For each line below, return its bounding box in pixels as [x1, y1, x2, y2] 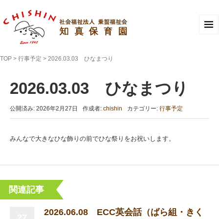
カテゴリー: [127, 105, 159, 112]
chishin [103, 105, 122, 112]
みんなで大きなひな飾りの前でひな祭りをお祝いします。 [10, 135, 175, 142]
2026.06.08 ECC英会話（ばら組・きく [44, 207, 203, 217]
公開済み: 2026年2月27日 [10, 105, 78, 112]
